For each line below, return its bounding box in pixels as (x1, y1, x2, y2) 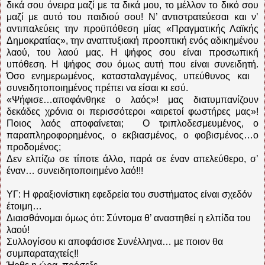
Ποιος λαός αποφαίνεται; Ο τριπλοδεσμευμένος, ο (7, 118, 258, 128)
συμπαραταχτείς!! (7, 248, 79, 258)
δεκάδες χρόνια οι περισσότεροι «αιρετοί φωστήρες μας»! (7, 106, 258, 117)
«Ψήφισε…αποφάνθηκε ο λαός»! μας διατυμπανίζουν (7, 94, 258, 105)
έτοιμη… (7, 201, 42, 211)
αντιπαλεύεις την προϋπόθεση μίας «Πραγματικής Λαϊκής (7, 23, 258, 34)
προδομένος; (7, 141, 61, 152)
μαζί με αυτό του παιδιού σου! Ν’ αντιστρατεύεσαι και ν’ (7, 11, 258, 22)
